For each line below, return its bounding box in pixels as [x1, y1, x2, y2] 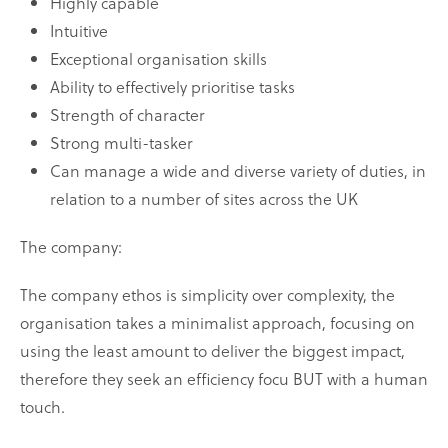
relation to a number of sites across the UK [50, 187, 358, 211]
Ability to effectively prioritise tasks [50, 75, 295, 99]
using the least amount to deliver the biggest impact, [20, 339, 405, 363]
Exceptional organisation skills [50, 47, 267, 71]
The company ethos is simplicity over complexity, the [20, 283, 395, 307]
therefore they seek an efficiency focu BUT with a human [20, 367, 428, 391]
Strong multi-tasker [50, 131, 193, 155]
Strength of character [50, 103, 205, 127]
